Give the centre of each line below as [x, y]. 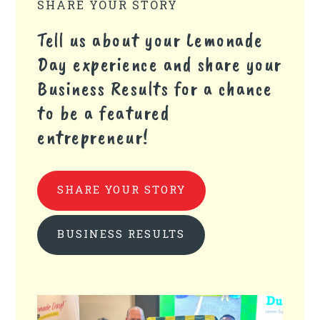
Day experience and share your [160, 64]
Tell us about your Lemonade [150, 39]
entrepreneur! [93, 136]
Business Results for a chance [155, 88]
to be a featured [104, 112]
